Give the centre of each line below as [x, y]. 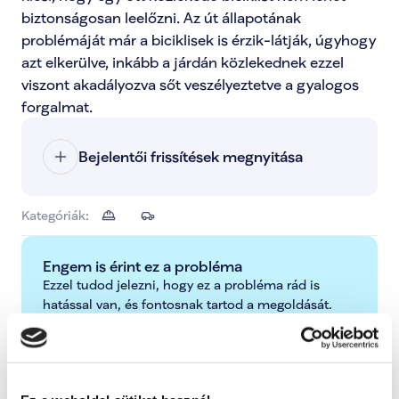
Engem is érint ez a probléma [142, 266]
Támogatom [208, 336]
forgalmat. [57, 106]
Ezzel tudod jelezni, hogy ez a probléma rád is [181, 285]
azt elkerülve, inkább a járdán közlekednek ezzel [183, 62]
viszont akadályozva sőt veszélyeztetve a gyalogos [190, 84]
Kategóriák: [55, 215]
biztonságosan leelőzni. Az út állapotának [161, 17]
